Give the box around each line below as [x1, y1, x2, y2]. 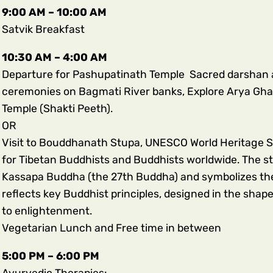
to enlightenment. [1, 204, 92, 217]
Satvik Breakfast [1, 23, 85, 36]
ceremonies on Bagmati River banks [1, 85, 182, 97]
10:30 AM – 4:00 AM [1, 51, 107, 63]
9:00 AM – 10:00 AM [1, 6, 107, 19]
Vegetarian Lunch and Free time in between [1, 221, 221, 234]
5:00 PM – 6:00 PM [1, 249, 99, 262]
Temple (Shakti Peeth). [1, 102, 113, 115]
